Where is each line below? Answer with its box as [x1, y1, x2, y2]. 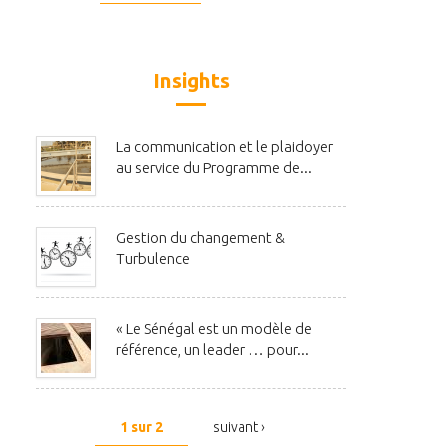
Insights [152, 68, 230, 93]
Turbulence [116, 250, 190, 268]
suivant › [213, 419, 265, 436]
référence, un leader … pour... [116, 341, 309, 359]
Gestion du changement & [116, 229, 285, 247]
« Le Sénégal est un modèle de [116, 320, 312, 338]
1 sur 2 [120, 419, 163, 436]
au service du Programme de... [116, 159, 312, 177]
